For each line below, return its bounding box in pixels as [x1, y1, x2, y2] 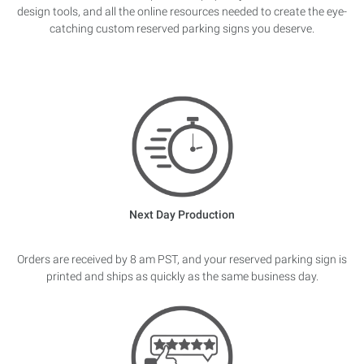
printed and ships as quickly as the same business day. [45, 270, 318, 284]
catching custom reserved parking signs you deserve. [50, 22, 314, 36]
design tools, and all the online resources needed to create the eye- [17, 5, 347, 19]
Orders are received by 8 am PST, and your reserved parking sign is [17, 253, 347, 266]
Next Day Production [129, 208, 235, 222]
